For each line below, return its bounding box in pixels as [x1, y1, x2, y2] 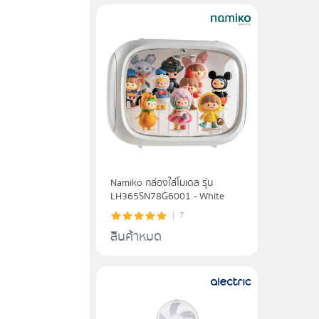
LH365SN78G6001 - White [110, 188, 225, 204]
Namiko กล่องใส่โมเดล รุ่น [110, 174, 214, 191]
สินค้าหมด [110, 226, 162, 247]
